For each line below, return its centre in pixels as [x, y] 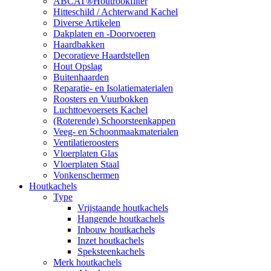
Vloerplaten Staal [86, 165]
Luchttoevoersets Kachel [100, 110]
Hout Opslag [78, 67]
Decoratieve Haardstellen [101, 56]
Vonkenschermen [86, 175]
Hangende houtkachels [121, 219]
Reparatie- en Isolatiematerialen [113, 88]
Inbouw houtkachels [116, 230]
